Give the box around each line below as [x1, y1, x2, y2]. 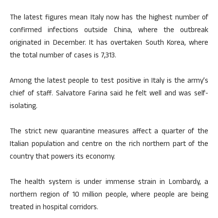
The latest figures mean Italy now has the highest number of [10, 12, 208, 24]
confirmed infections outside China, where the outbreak [10, 25, 208, 37]
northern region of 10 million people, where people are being [10, 189, 208, 201]
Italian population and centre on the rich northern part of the [10, 139, 208, 151]
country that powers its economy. [10, 151, 115, 163]
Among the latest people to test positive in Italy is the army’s [10, 75, 208, 88]
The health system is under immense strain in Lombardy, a [10, 177, 208, 189]
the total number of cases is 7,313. [10, 50, 116, 62]
